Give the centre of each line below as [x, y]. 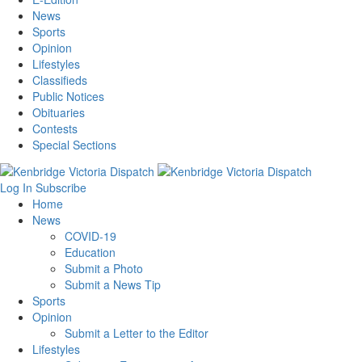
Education [90, 252]
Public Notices [68, 97]
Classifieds [60, 80]
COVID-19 [90, 236]
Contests [55, 129]
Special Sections [74, 145]
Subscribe [61, 187]
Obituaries [59, 113]
